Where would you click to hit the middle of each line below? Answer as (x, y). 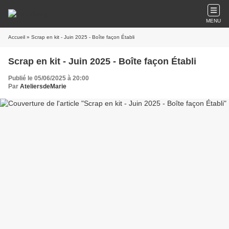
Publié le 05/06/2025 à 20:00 (49, 78)
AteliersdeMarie (43, 86)
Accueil (17, 37)
